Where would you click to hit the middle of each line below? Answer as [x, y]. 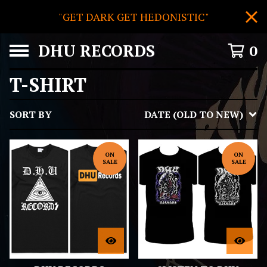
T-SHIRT [48, 85]
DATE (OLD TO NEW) [194, 114]
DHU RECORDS [97, 51]
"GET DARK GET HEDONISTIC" [133, 17]
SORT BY [31, 114]
